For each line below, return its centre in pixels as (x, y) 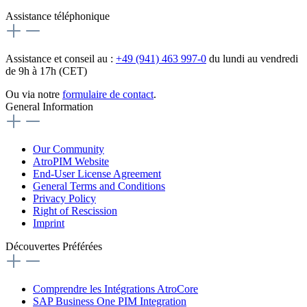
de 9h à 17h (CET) (46, 71)
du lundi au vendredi (252, 59)
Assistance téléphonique (58, 16)
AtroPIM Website (71, 162)
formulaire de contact (108, 95)
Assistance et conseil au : (61, 59)
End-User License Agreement (97, 174)
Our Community (69, 149)
